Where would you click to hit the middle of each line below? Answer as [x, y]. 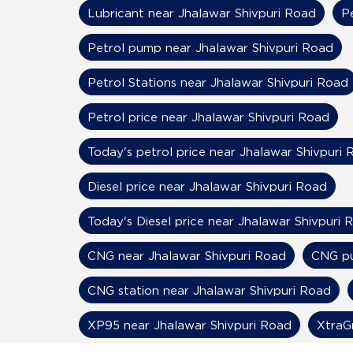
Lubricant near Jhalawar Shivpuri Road [201, 12]
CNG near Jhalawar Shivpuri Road [186, 255]
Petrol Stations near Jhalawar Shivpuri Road [217, 82]
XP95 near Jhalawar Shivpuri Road [189, 324]
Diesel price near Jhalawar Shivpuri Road [207, 186]
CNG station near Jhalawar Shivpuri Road [209, 290]
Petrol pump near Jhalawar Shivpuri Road [210, 47]
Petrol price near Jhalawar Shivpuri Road [208, 116]
